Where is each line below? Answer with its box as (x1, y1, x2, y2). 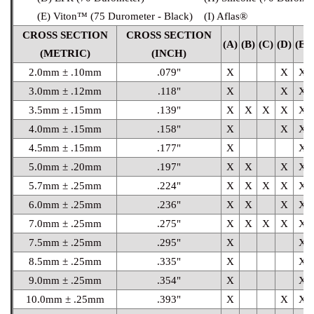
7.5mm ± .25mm (28, 236, 102, 248)
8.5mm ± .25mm (28, 255, 102, 267)
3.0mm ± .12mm (28, 85, 102, 97)
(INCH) (151, 47, 186, 59)
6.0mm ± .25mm (28, 198, 102, 210)
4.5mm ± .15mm (28, 142, 102, 153)
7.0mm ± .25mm (28, 217, 102, 229)
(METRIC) (39, 47, 90, 59)
